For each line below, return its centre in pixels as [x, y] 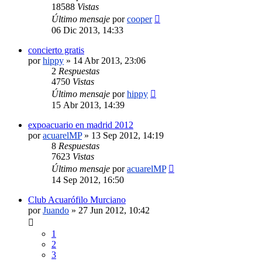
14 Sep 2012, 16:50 [88, 180]
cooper [139, 19]
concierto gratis [56, 50]
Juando [56, 210]
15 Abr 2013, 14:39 [88, 105]
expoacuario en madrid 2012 [81, 125]
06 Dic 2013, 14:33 [87, 30]
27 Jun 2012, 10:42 [114, 210]
